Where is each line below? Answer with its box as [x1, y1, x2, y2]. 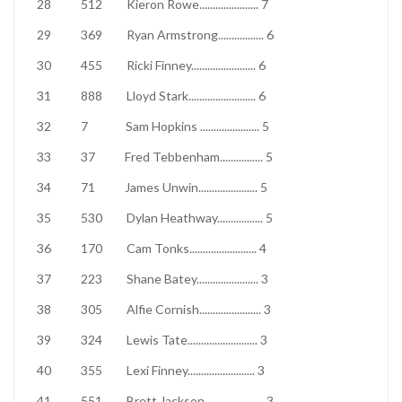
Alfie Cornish [127, 301, 199, 317]
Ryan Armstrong [127, 27, 218, 42]
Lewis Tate [127, 332, 188, 347]
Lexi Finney [127, 363, 188, 378]
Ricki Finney [127, 57, 191, 73]
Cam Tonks [127, 240, 189, 256]
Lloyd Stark [127, 88, 188, 103]
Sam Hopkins [126, 118, 200, 134]
